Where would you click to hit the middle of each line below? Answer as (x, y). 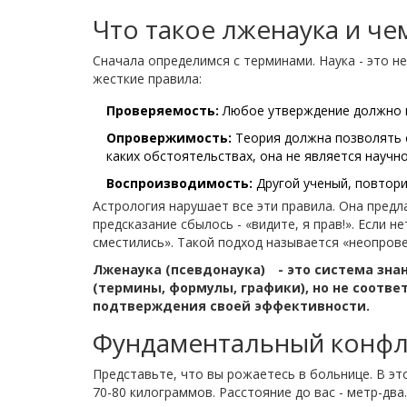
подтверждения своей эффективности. (231, 306)
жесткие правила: (147, 79)
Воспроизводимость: (179, 184)
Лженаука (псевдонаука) (179, 270)
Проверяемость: (163, 111)
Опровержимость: (169, 138)
